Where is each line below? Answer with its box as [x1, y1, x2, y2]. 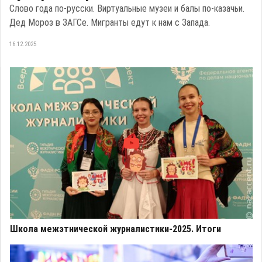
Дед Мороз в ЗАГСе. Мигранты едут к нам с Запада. [9, 16, 210, 28]
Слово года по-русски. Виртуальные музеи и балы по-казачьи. [9, 2, 244, 14]
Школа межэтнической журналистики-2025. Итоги [10, 223, 221, 235]
